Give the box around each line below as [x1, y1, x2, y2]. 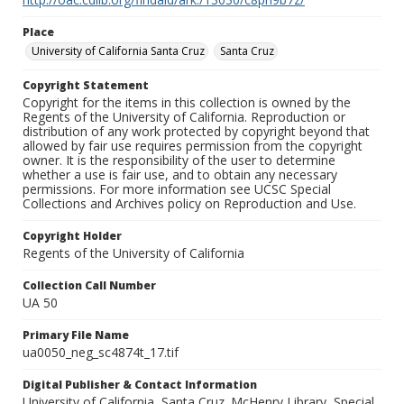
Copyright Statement [23, 78, 149, 94]
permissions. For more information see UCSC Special [23, 180, 331, 198]
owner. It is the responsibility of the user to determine [23, 151, 335, 170]
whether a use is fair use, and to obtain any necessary [23, 166, 337, 184]
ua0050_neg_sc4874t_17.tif [23, 344, 179, 362]
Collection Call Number [23, 278, 156, 294]
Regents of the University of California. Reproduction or [23, 108, 345, 126]
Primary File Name [23, 327, 129, 344]
